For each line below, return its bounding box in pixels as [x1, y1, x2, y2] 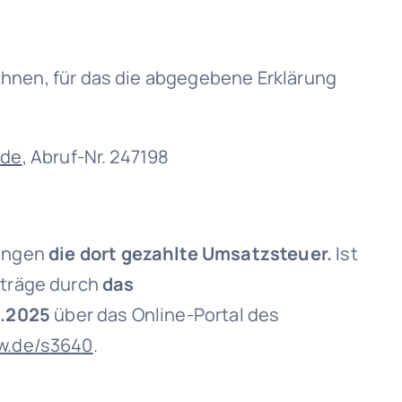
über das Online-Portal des [54, 302, 280, 327]
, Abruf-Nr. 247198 [22, 144, 170, 169]
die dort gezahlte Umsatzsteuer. [48, 241, 333, 266]
